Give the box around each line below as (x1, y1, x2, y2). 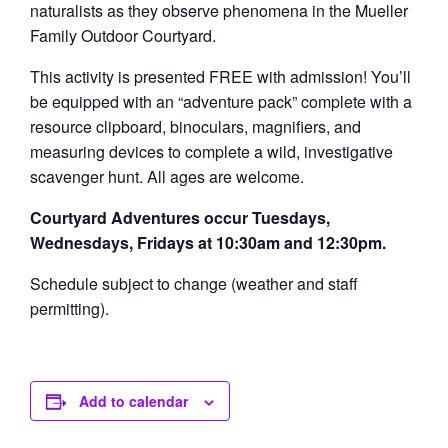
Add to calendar (79, 390, 188, 411)
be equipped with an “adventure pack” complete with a (30, 89, 412, 113)
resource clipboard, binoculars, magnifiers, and (30, 114, 361, 138)
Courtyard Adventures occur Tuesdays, (30, 205, 330, 229)
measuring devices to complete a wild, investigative (30, 139, 393, 163)
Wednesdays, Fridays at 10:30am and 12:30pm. (30, 230, 386, 254)
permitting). (30, 296, 109, 320)
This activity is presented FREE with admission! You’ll (30, 64, 411, 88)
